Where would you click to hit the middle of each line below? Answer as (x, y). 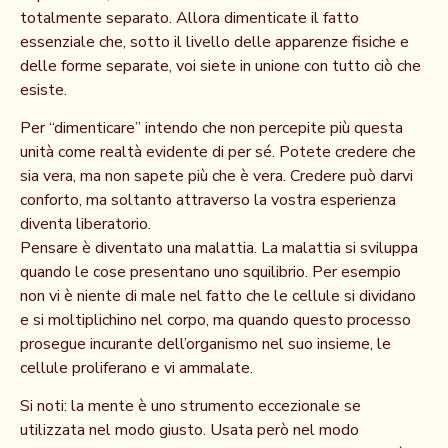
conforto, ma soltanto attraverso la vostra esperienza (208, 199)
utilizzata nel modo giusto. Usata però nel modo (189, 430)
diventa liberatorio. (85, 223)
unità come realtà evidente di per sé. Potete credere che (218, 151)
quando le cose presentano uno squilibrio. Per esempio (210, 271)
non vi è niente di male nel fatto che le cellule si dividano (218, 295)
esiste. (43, 89)
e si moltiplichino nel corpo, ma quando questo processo (215, 319)
